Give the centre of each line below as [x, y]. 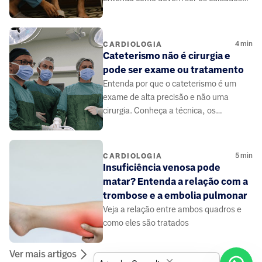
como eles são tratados [146, 223]
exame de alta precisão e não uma [166, 97]
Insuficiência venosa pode [162, 168]
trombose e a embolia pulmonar [175, 196]
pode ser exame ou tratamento [173, 70]
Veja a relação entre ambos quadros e [172, 210]
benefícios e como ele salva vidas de [169, 124]
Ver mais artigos [43, 254]
